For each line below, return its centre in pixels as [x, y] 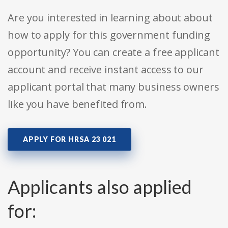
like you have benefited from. [78, 104]
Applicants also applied [100, 187]
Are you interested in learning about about [110, 18]
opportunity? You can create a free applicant [113, 52]
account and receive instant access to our [106, 70]
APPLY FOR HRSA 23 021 [69, 139]
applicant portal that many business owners [113, 87]
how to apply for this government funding [109, 35]
